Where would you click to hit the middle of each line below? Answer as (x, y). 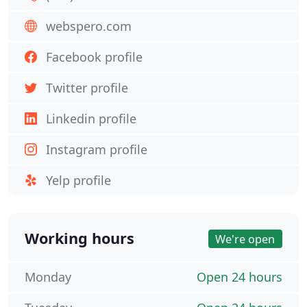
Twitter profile (87, 88)
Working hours (79, 238)
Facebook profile (94, 57)
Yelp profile (78, 180)
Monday (48, 277)
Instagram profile (97, 149)
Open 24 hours (240, 277)
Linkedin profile (91, 119)
